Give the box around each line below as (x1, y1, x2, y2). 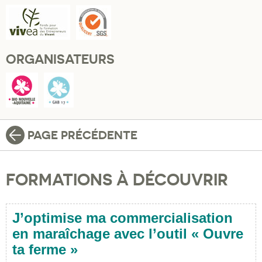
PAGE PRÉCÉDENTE (27, 128, 137, 143)
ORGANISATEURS (6, 51, 115, 67)
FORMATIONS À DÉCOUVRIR (6, 170, 228, 190)
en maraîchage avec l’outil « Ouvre (12, 225, 243, 242)
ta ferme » (12, 241, 78, 257)
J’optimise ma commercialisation (12, 209, 233, 226)
